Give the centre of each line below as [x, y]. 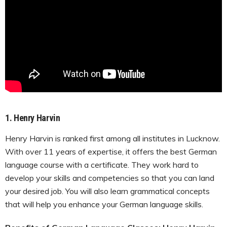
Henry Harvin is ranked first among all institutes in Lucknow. [112, 138]
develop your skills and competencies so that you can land [110, 178]
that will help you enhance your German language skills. [104, 204]
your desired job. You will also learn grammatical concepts [107, 191]
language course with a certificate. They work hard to [102, 164]
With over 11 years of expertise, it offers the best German [111, 151]
